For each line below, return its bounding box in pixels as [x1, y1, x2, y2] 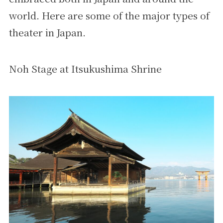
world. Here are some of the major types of [8, 8, 210, 22]
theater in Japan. [8, 25, 86, 39]
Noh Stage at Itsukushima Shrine [8, 61, 162, 76]
